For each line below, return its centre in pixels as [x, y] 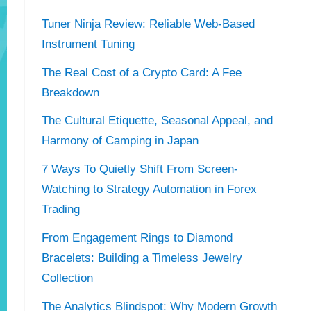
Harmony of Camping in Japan [120, 141]
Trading [60, 210]
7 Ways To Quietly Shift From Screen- [140, 169]
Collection [67, 278]
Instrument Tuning [88, 44]
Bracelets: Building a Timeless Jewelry [142, 258]
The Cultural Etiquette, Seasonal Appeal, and [157, 121]
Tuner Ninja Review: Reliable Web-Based [148, 24]
